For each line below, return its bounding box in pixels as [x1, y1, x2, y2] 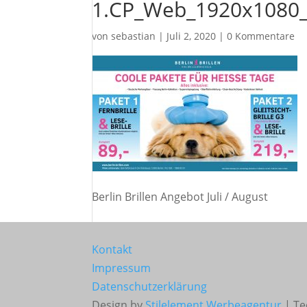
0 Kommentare [227, 29, 295, 42]
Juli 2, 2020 [167, 29, 217, 42]
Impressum [92, 260, 151, 275]
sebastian [111, 29, 156, 42]
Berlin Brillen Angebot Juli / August [92, 189, 269, 204]
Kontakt [92, 242, 133, 257]
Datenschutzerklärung [92, 279, 208, 294]
